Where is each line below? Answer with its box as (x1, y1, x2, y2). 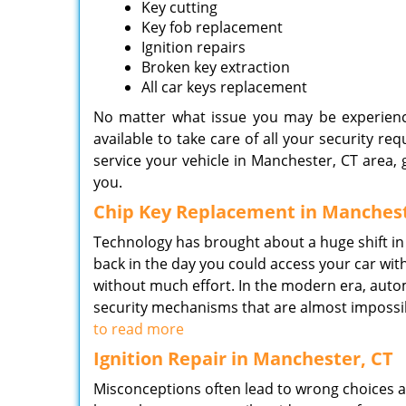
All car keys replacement (141, 77, 308, 97)
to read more (93, 319, 184, 339)
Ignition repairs (141, 37, 246, 57)
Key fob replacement (141, 17, 284, 37)
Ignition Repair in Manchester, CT (93, 346, 393, 371)
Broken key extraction (141, 57, 291, 77)
